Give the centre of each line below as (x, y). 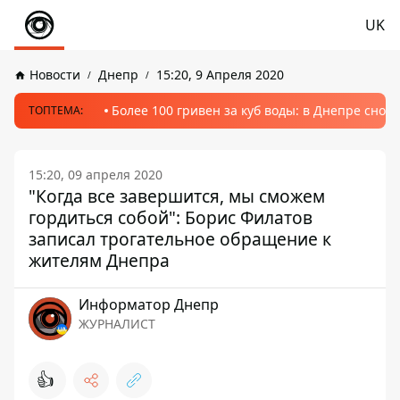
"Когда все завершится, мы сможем (177, 196)
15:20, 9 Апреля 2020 (220, 75)
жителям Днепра (99, 260)
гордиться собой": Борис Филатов (171, 217)
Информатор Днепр (149, 304)
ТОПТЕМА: (56, 110)
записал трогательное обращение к (180, 239)
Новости (55, 75)
